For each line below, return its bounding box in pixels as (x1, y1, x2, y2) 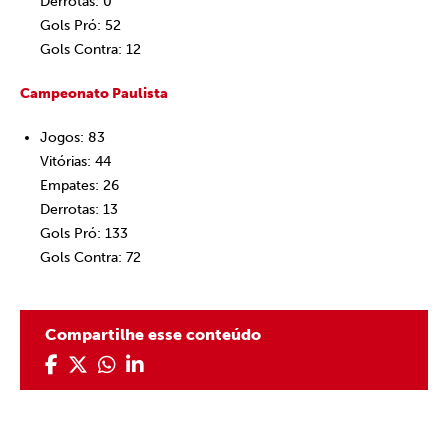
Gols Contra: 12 (40, 41, 141, 58)
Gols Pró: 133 (40, 225, 128, 242)
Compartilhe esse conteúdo (45, 325, 261, 344)
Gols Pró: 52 (40, 17, 121, 34)
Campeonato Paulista (20, 85, 168, 102)
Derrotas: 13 (40, 201, 118, 218)
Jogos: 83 (40, 129, 105, 146)
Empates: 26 (40, 177, 119, 194)
